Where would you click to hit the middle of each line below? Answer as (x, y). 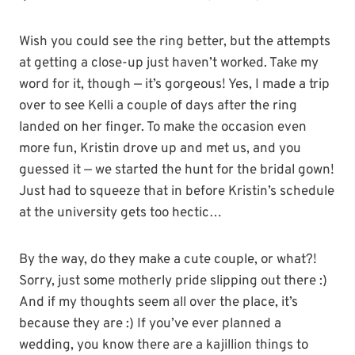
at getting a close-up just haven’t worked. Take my (169, 64)
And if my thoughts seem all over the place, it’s (158, 303)
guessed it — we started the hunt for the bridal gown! (177, 171)
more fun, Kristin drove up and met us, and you (160, 149)
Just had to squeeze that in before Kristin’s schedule (177, 192)
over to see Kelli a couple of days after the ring (158, 107)
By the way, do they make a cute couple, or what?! (168, 260)
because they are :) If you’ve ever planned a (150, 324)
